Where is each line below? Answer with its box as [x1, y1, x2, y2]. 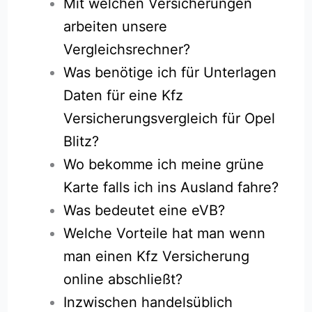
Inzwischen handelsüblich [63, 293, 233, 311]
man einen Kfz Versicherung [63, 247, 250, 265]
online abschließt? [63, 270, 183, 288]
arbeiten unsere [63, 17, 168, 35]
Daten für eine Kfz [63, 86, 184, 104]
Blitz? [63, 132, 100, 150]
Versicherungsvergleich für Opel [63, 109, 276, 127]
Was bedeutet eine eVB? [63, 201, 226, 219]
